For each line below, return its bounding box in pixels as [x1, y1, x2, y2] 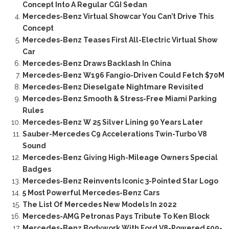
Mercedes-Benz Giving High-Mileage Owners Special [22, 153, 218, 162]
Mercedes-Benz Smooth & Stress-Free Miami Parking [22, 94, 217, 103]
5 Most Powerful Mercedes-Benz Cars [22, 188, 159, 197]
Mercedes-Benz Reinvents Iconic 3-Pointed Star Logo [22, 176, 218, 185]
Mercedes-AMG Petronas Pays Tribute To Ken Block [22, 212, 210, 220]
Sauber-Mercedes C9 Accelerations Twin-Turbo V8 [22, 129, 207, 138]
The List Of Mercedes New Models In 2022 [22, 200, 177, 209]
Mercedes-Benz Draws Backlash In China [22, 59, 171, 67]
